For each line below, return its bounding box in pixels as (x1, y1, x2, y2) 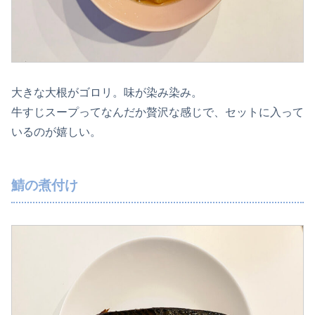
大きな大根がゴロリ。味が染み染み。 (11, 86, 202, 98)
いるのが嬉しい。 (11, 125, 101, 138)
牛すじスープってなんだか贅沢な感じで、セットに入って (11, 105, 304, 118)
